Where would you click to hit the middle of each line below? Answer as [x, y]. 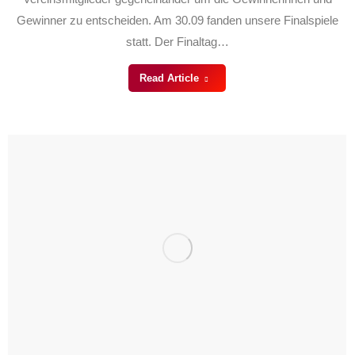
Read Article [169, 78]
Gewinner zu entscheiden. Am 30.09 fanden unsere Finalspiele [177, 20]
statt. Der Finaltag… [177, 41]
